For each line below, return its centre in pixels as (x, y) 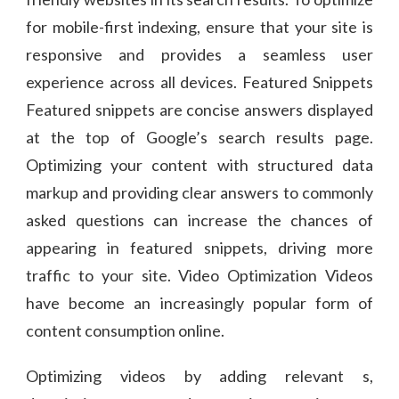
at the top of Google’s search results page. (199, 137)
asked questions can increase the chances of (199, 220)
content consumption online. (125, 330)
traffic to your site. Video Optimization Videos (199, 275)
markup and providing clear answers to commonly (199, 192)
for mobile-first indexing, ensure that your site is (199, 26)
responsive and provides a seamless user (199, 54)
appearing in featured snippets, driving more (199, 247)
